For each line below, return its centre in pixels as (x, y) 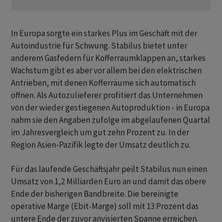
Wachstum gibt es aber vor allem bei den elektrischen (106, 70)
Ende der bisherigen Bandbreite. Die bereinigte (95, 194)
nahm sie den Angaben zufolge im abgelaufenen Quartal (111, 120)
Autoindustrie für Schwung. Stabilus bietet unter (99, 46)
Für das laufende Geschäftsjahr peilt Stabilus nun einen (109, 169)
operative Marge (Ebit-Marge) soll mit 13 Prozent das (105, 206)
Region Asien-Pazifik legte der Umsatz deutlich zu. (101, 145)
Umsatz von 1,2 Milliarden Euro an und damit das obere (109, 181)
